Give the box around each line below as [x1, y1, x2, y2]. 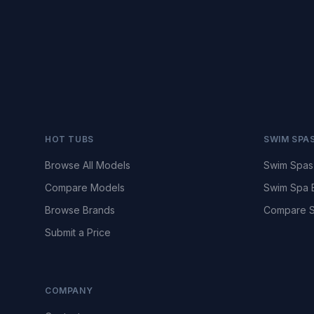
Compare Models [45, 182, 125, 193]
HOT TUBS [45, 134, 94, 144]
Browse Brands [45, 204, 115, 216]
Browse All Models [45, 159, 130, 171]
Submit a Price [45, 226, 111, 238]
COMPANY [45, 285, 93, 296]
